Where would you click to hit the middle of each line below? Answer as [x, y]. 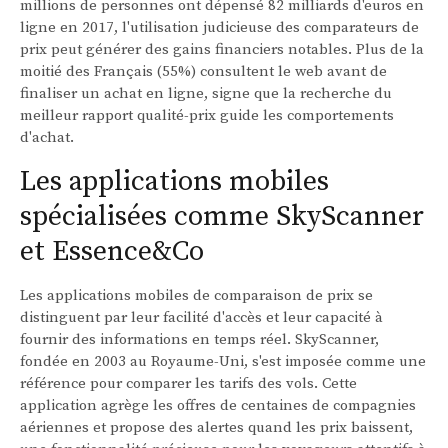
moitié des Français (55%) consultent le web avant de [203, 71]
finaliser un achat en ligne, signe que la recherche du [206, 93]
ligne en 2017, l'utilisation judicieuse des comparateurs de [219, 27]
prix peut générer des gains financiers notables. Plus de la [222, 49]
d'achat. [47, 137]
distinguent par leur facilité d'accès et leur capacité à [201, 317]
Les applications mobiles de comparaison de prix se [196, 295]
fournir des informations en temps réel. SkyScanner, [199, 339]
